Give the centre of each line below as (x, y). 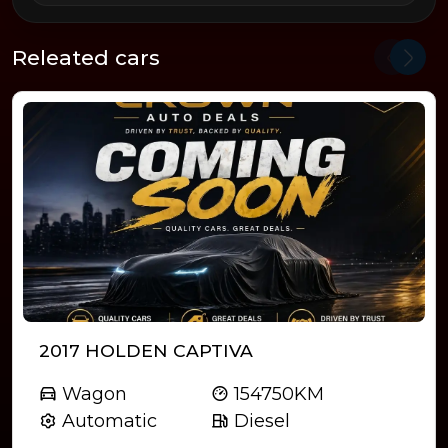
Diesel (259, 421)
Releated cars (86, 57)
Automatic (107, 421)
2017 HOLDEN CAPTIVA (146, 351)
